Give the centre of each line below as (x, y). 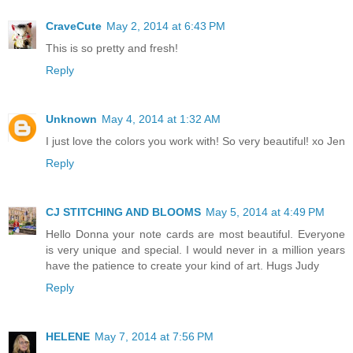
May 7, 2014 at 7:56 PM (154, 336)
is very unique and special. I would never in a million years (195, 249)
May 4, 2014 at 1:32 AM (161, 119)
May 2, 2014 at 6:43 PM (166, 26)
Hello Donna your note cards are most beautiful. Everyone (195, 234)
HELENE (68, 336)
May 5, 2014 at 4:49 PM (265, 212)
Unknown (71, 119)
